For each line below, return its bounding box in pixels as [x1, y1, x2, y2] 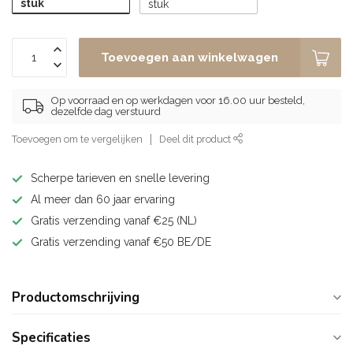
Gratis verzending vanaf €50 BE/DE [31, 236, 211, 248]
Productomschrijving [12, 288, 139, 307]
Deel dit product [159, 133, 233, 145]
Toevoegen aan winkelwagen [101, 50, 278, 65]
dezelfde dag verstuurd [51, 106, 161, 117]
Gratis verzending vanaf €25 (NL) [31, 214, 197, 227]
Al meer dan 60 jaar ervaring [31, 193, 175, 206]
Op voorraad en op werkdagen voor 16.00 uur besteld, [51, 95, 305, 106]
